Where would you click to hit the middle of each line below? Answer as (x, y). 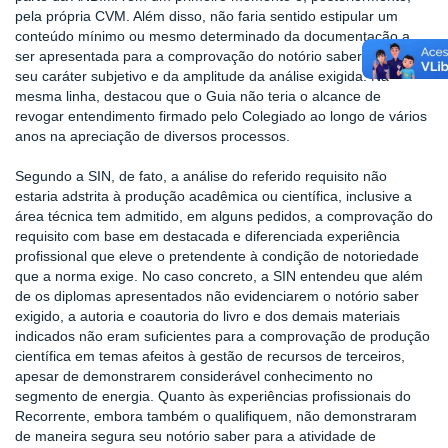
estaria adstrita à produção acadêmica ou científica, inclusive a (213, 196)
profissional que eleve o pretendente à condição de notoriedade (217, 256)
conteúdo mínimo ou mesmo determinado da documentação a (212, 36)
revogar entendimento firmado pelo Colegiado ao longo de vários (221, 116)
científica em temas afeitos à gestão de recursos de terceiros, (210, 356)
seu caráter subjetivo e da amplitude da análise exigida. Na (202, 76)
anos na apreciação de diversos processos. (152, 136)
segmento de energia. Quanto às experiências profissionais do (213, 396)
